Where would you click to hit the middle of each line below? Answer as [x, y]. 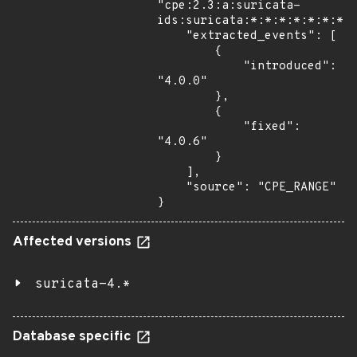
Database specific [74, 337]
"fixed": [200, 127]
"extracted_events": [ [171, 36]
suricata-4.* [83, 284]
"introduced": [200, 67]
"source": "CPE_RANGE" [171, 188]
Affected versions [74, 242]
